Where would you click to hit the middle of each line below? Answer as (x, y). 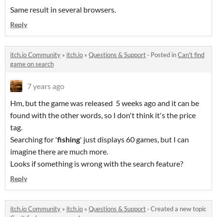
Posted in (164, 55)
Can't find (191, 55)
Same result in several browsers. (63, 10)
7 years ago (46, 86)
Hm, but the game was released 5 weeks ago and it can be (105, 103)
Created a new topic (178, 209)
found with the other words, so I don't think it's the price (103, 115)
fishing (69, 139)
